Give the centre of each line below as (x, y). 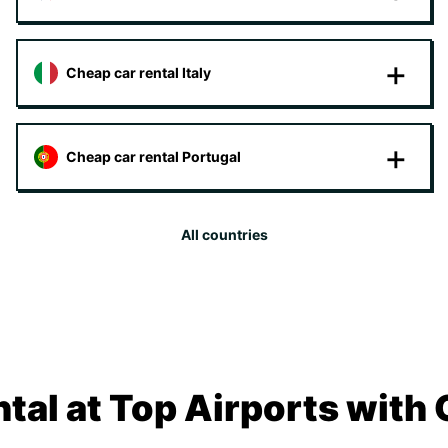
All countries (224, 234)
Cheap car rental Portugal (153, 156)
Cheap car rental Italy (138, 72)
